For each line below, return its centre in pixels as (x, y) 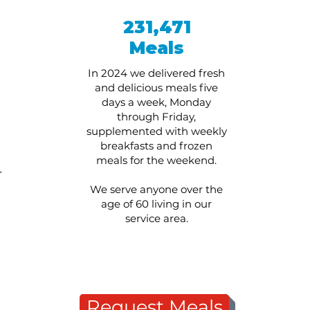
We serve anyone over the (156, 189)
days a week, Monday (156, 102)
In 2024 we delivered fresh (156, 73)
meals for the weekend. (156, 160)
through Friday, (156, 117)
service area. (156, 218)
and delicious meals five (156, 88)
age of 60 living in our (156, 204)
